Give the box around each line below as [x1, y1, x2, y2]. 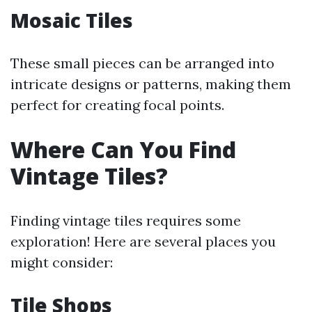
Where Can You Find [10, 134, 236, 164]
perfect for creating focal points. [10, 96, 224, 114]
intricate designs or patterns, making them [10, 75, 291, 93]
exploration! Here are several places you [10, 233, 276, 250]
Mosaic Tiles [10, 7, 133, 33]
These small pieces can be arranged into [10, 54, 274, 72]
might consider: [10, 253, 113, 271]
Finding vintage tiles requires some [10, 212, 241, 229]
